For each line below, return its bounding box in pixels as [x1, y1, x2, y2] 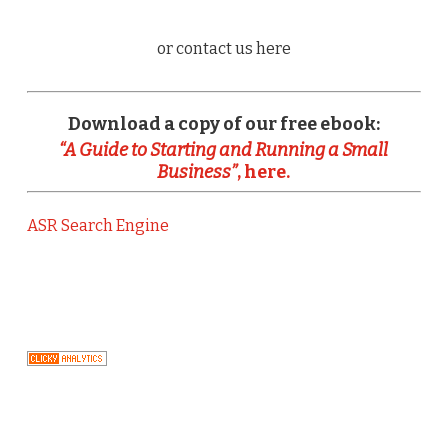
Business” [157, 161, 238, 184]
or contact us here [156, 38, 291, 58]
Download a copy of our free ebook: [67, 112, 380, 135]
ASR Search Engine [26, 216, 169, 236]
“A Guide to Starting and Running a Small [59, 139, 389, 162]
